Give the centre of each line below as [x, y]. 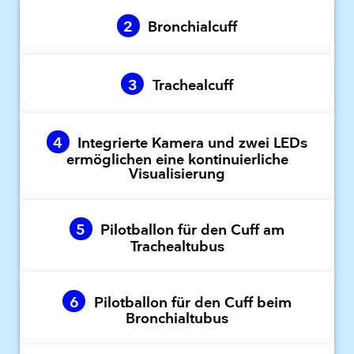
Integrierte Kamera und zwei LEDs [191, 144]
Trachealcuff [190, 85]
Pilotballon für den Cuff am [191, 230]
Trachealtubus [177, 247]
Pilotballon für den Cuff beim [190, 303]
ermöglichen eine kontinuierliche [177, 160]
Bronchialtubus [177, 319]
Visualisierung [177, 175]
